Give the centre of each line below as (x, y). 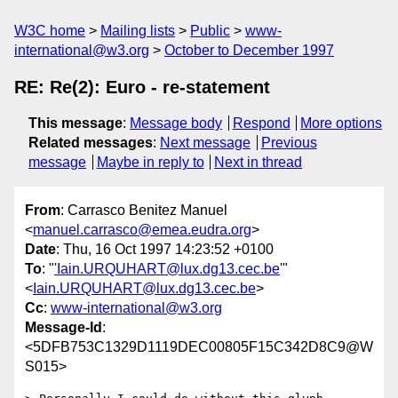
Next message (205, 143)
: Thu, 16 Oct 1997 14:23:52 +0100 (165, 250)
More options (342, 123)
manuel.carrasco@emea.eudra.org (142, 230)
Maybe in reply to (150, 162)
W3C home (50, 31)
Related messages (91, 143)
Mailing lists (138, 31)
